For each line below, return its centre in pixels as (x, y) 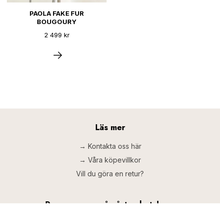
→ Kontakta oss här (110, 146)
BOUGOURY (57, 22)
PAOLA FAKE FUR (57, 13)
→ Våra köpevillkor (110, 160)
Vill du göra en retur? (110, 173)
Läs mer (110, 127)
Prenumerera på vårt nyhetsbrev (110, 204)
